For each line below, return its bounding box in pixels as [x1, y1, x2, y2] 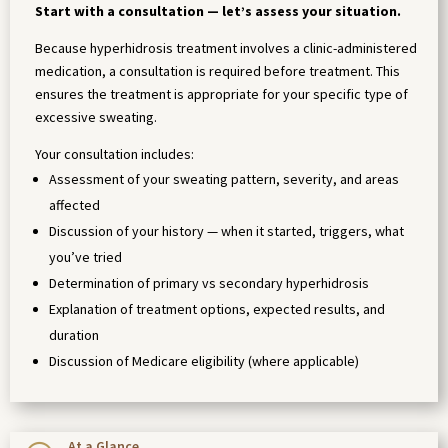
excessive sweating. [35, 108, 157, 127]
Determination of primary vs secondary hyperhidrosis [49, 274, 369, 293]
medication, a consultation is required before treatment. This [35, 62, 400, 81]
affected [49, 196, 100, 215]
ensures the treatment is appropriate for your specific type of [35, 85, 408, 104]
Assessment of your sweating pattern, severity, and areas [49, 170, 399, 189]
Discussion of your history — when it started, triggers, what [49, 222, 404, 241]
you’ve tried [49, 248, 122, 267]
